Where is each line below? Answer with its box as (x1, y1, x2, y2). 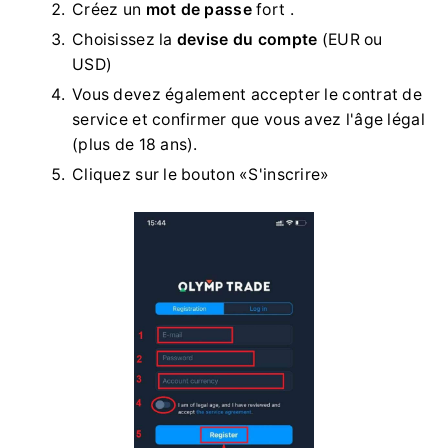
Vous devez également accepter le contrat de (72, 84, 423, 104)
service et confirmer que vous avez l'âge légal (72, 109, 425, 129)
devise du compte (176, 29, 318, 49)
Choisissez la (72, 29, 177, 49)
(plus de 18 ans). (72, 134, 198, 154)
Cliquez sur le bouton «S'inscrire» (72, 164, 330, 184)
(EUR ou (317, 29, 383, 49)
